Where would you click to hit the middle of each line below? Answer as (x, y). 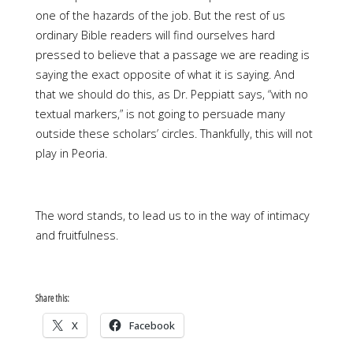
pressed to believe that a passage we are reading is (172, 55)
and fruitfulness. (76, 236)
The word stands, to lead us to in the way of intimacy (172, 216)
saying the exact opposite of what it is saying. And (165, 75)
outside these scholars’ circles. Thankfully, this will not (174, 134)
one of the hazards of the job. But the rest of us (160, 16)
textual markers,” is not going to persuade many (160, 114)
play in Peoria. (71, 154)
